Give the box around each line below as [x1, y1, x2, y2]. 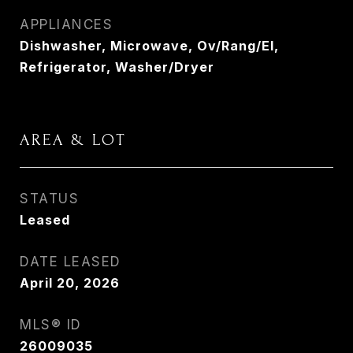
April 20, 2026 [20, 275, 120, 291]
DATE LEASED [20, 254, 121, 269]
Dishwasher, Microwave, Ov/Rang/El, [20, 38, 279, 54]
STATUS [20, 191, 79, 206]
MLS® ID [20, 317, 82, 333]
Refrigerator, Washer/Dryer [20, 59, 214, 75]
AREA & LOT [20, 131, 127, 149]
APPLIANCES [20, 17, 113, 32]
